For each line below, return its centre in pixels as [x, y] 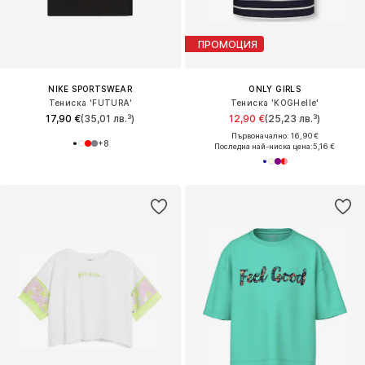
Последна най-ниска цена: [264, 147]
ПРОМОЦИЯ [227, 44]
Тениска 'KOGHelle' [275, 103]
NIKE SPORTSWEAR [90, 89]
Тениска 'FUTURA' [90, 103]
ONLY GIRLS [275, 89]
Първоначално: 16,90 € [275, 136]
